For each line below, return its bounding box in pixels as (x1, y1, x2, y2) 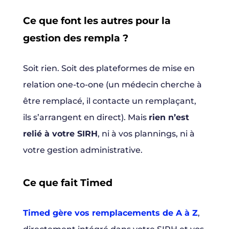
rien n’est (148, 112, 189, 123)
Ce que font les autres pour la (22, 15, 171, 27)
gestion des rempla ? (22, 32, 128, 44)
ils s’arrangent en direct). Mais (22, 112, 149, 123)
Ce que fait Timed (22, 177, 112, 189)
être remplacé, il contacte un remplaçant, (22, 96, 196, 106)
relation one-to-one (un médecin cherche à (22, 80, 202, 90)
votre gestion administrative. (22, 145, 143, 155)
